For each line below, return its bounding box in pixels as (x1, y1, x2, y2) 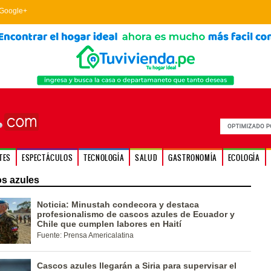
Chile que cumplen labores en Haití (36, 219, 181, 229)
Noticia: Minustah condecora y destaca (36, 200, 199, 209)
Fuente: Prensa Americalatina (36, 231, 134, 240)
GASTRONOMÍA (168, 152, 217, 163)
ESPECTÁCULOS (21, 152, 73, 163)
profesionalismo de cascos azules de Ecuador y (36, 209, 235, 219)
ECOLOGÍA (227, 152, 260, 163)
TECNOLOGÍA (83, 152, 125, 163)
